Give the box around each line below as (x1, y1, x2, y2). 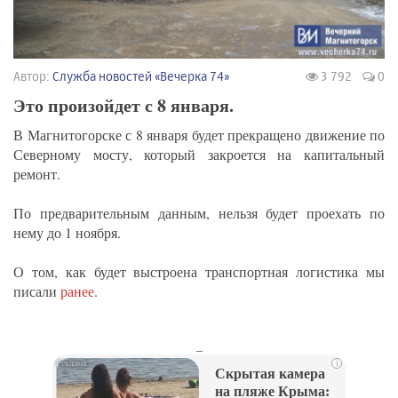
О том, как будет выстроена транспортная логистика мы (13, 262, 385, 282)
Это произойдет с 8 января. (13, 92, 234, 119)
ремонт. (13, 164, 60, 184)
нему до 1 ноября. (13, 223, 121, 243)
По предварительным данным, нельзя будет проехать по (13, 203, 385, 223)
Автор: (13, 68, 52, 84)
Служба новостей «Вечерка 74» (52, 68, 230, 84)
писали (13, 282, 60, 301)
